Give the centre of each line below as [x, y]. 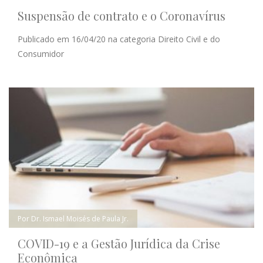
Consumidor [41, 53]
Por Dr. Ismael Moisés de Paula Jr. [73, 218]
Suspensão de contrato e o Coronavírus [122, 15]
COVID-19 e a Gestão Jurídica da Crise [119, 243]
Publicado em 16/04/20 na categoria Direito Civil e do [119, 39]
